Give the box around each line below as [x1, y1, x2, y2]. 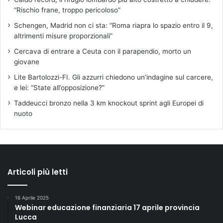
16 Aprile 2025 [15, 194, 49, 201]
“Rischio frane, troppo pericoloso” [14, 5, 120, 14]
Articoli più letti [7, 166, 68, 177]
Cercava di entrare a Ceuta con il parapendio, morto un [14, 47, 191, 55]
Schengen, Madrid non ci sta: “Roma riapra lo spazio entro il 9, [14, 21, 213, 29]
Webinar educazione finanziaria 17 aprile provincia [15, 202, 200, 213]
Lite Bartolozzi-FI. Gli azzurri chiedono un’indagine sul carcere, [14, 73, 213, 81]
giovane [14, 57, 39, 66]
